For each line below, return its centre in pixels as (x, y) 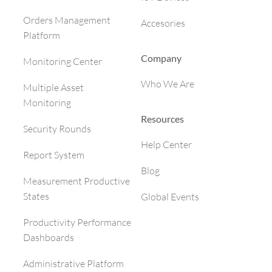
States (36, 196)
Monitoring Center (63, 61)
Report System (54, 155)
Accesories (163, 23)
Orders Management (67, 20)
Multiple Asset (53, 87)
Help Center (166, 144)
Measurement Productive (76, 181)
